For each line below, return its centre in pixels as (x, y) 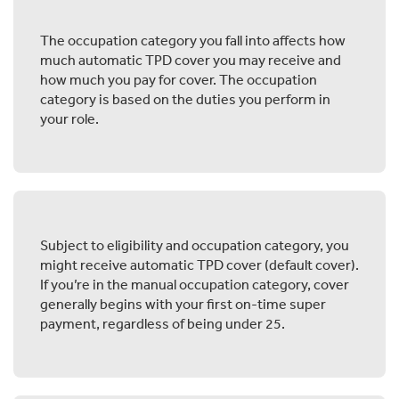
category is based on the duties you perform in (185, 98)
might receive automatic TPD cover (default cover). (199, 264)
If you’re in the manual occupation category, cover (195, 284)
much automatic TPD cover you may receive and (191, 59)
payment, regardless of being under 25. (163, 323)
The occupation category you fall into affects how (193, 40)
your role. (69, 118)
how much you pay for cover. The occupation (179, 79)
